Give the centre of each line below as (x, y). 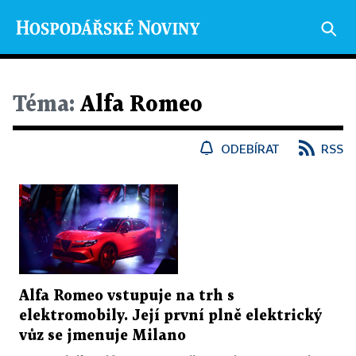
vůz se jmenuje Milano (103, 335)
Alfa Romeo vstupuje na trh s (127, 296)
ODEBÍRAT (250, 149)
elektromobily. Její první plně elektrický (170, 315)
